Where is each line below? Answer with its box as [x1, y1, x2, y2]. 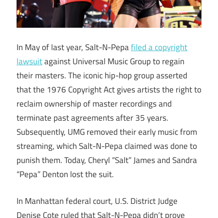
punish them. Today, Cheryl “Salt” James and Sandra [17, 154, 197, 167]
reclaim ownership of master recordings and [17, 97, 172, 110]
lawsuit [17, 55, 42, 68]
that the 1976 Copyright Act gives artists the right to [17, 83, 201, 96]
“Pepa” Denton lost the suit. [17, 168, 114, 181]
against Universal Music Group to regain [42, 55, 184, 68]
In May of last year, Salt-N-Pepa [17, 41, 131, 54]
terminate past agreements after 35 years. [17, 111, 168, 125]
